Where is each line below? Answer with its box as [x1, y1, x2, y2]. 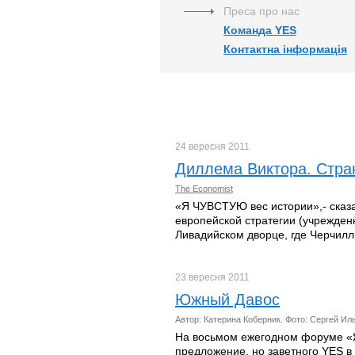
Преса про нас [223, 5, 300, 17]
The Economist [175, 184, 233, 193]
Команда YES [223, 24, 296, 36]
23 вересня [175, 272, 228, 283]
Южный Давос [175, 291, 280, 308]
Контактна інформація [223, 43, 347, 55]
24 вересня [175, 141, 228, 152]
